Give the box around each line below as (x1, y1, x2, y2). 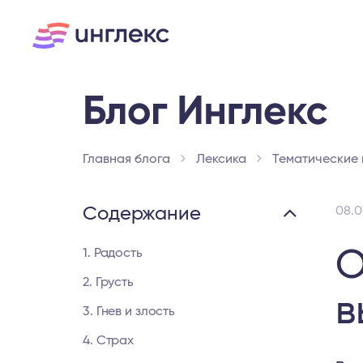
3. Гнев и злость (83, 305, 176, 318)
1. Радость (83, 246, 143, 259)
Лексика (196, 152, 246, 165)
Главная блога (83, 152, 170, 165)
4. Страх (83, 334, 135, 347)
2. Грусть (83, 275, 134, 288)
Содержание (83, 204, 201, 224)
